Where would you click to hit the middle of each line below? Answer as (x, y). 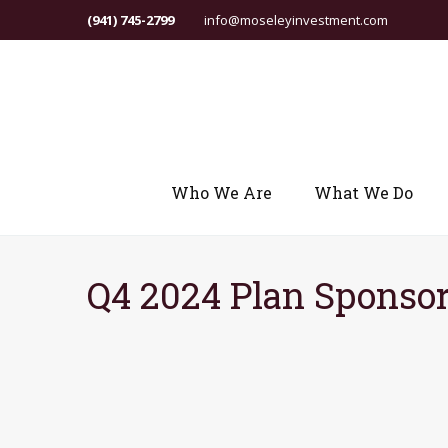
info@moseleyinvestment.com (296, 20)
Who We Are (221, 192)
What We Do (363, 192)
